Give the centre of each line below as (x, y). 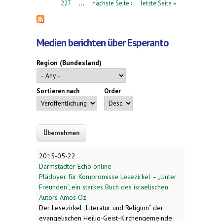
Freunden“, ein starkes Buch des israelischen (104, 187)
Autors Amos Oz (63, 198)
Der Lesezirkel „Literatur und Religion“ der (101, 208)
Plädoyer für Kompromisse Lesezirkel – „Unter (108, 177)
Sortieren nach (58, 91)
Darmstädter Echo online (75, 166)
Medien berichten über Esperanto (103, 43)
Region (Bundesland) (69, 63)
